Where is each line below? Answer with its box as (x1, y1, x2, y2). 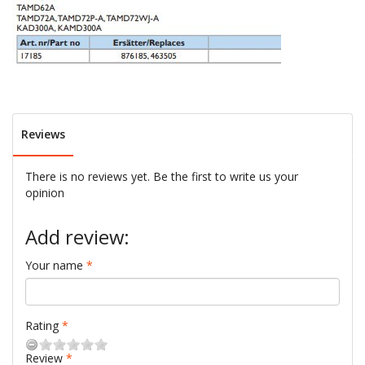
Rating (25, 318, 59, 333)
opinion (25, 185, 64, 200)
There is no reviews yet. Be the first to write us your (25, 169, 298, 184)
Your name (25, 257, 83, 273)
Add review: (25, 224, 130, 250)
